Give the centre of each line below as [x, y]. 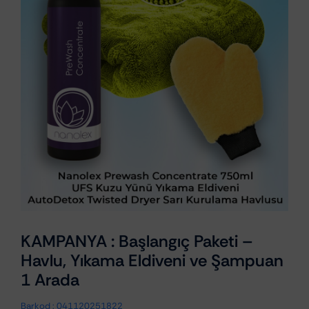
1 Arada [50, 279]
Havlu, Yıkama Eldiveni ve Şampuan [152, 260]
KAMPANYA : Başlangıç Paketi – [137, 241]
